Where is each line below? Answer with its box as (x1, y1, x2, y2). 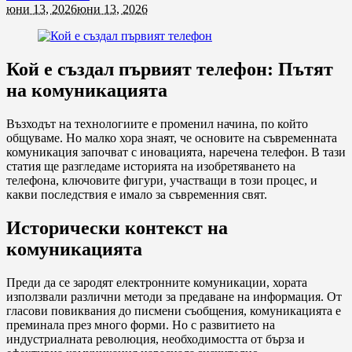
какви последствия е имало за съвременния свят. (6, 187, 267, 201)
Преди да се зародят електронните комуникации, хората (6, 275, 307, 289)
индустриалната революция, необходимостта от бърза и (6, 332, 305, 346)
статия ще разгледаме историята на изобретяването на (6, 159, 295, 173)
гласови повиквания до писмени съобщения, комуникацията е (6, 303, 341, 317)
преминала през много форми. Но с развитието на (6, 317, 275, 332)
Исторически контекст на (6, 217, 228, 238)
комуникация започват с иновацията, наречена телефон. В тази (6, 145, 346, 159)
